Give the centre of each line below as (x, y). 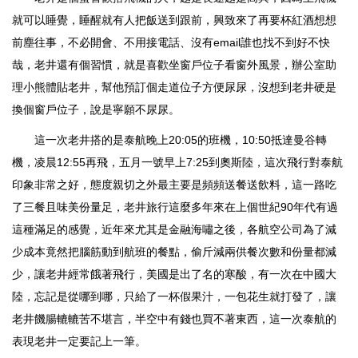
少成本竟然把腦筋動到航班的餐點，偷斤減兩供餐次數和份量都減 (174, 252)
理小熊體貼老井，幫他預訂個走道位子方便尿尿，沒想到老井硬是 (174, 88)
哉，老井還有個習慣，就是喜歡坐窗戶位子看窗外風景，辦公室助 (174, 65)
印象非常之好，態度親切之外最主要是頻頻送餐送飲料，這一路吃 (174, 185)
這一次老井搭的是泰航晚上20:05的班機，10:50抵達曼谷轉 (169, 140)
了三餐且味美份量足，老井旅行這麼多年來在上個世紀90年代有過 (175, 207)
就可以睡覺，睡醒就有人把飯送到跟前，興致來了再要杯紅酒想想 (174, 20)
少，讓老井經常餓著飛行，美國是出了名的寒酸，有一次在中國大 (174, 274)
